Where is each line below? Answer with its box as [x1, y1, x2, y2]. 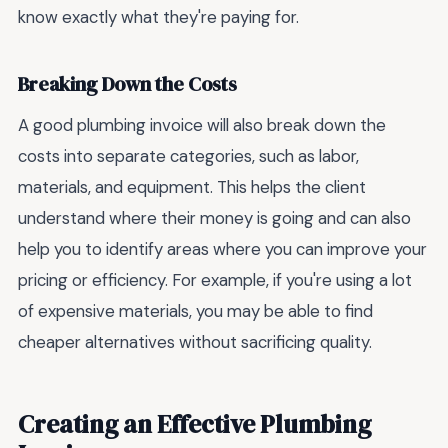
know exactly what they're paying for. [18, 6, 299, 29]
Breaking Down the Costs [18, 70, 237, 98]
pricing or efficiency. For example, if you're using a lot [18, 269, 412, 292]
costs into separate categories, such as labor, [18, 145, 359, 168]
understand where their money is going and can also [18, 207, 411, 230]
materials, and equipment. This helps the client [18, 176, 366, 199]
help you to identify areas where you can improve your [18, 238, 427, 261]
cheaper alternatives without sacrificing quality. [18, 331, 372, 354]
